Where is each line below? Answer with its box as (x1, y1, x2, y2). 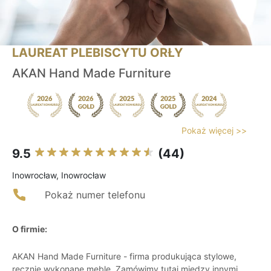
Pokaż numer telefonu (45, 189, 145, 201)
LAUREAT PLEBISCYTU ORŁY (12, 45, 183, 60)
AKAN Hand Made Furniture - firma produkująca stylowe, (12, 251, 237, 262)
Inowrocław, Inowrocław (12, 170, 106, 181)
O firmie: (12, 224, 47, 235)
